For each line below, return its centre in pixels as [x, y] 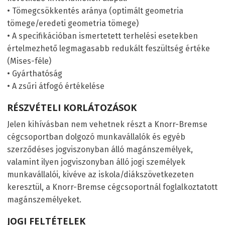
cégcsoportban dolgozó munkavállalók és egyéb [96, 137]
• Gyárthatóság [35, 73]
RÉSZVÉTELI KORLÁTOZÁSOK [72, 107]
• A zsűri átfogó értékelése [56, 86]
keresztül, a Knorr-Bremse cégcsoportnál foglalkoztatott [112, 187]
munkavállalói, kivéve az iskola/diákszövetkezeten [100, 174]
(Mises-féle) [29, 61]
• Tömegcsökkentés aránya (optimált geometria [95, 11]
